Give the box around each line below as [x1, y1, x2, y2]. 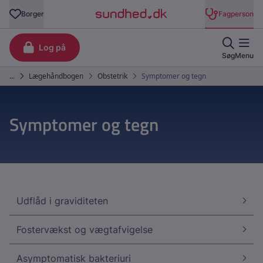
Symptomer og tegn [9, 111, 159, 138]
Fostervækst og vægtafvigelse [16, 224, 153, 235]
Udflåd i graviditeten [16, 195, 108, 207]
